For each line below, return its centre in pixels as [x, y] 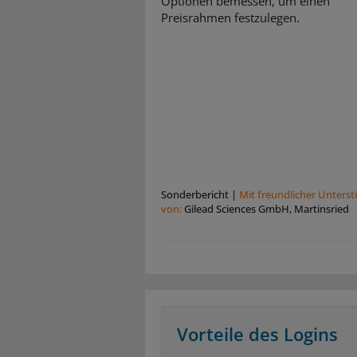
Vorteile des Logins [257, 334]
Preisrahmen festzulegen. [230, 18]
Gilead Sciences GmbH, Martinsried [267, 209]
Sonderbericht [195, 195]
